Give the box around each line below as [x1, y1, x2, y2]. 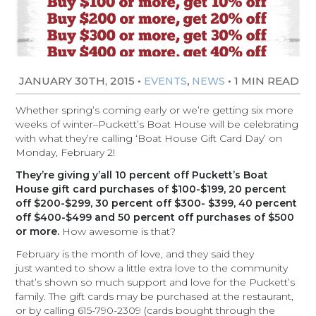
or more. [16, 225, 60, 238]
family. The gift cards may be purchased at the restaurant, [16, 290, 294, 303]
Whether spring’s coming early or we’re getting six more [16, 104, 294, 116]
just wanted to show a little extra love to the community [16, 262, 288, 274]
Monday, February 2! [16, 146, 116, 159]
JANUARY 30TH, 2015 [18, 74, 135, 87]
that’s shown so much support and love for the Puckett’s [16, 276, 296, 288]
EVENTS [143, 75, 187, 87]
